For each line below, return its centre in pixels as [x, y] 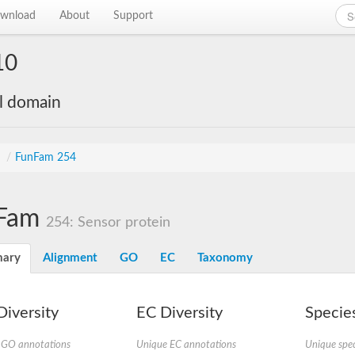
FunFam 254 [46, 158]
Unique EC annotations [186, 345]
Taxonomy [225, 258]
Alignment [70, 258]
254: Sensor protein [108, 222]
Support [134, 16]
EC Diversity [179, 313]
